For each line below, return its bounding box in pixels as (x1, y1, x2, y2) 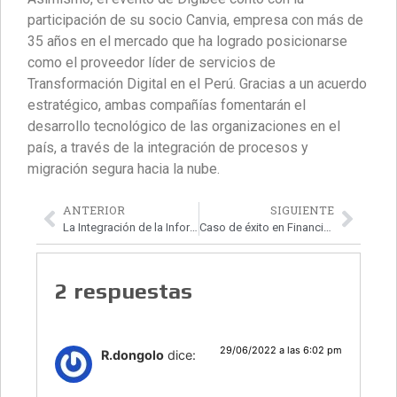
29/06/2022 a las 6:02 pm (220, 344, 342, 357)
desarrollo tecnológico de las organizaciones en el (27, 118, 340, 136)
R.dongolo (101, 347, 164, 363)
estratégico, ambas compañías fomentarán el (27, 97, 306, 114)
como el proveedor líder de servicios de (27, 54, 276, 72)
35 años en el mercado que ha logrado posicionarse (27, 33, 347, 51)
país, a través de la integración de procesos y (27, 139, 308, 157)
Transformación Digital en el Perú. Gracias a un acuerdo (27, 75, 367, 93)
